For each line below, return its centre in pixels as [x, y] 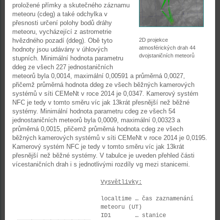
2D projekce [153, 40]
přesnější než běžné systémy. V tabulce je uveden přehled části [103, 155]
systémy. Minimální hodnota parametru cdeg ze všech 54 [94, 111]
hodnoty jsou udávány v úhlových [60, 49]
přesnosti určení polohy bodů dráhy [62, 23]
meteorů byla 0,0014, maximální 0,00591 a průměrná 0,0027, [99, 76]
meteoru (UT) [121, 207]
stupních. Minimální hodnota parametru [68, 58]
